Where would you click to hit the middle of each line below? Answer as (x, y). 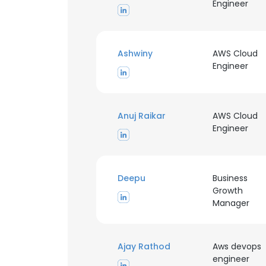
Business (230, 178)
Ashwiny (135, 53)
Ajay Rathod (144, 246)
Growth (227, 191)
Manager (231, 203)
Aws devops (237, 246)
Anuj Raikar (142, 116)
